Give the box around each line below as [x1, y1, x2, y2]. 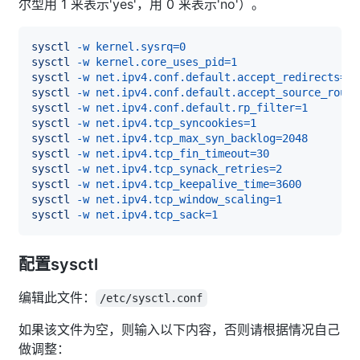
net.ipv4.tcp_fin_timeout [96, 146, 250, 160]
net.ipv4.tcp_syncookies [96, 116, 243, 129]
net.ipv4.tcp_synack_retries [96, 162, 269, 175]
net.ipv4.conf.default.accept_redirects [96, 70, 340, 84]
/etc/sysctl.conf [100, 291, 203, 305]
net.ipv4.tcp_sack [96, 207, 205, 221]
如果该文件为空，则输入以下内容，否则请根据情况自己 [18, 321, 340, 337]
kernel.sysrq [96, 39, 173, 53]
